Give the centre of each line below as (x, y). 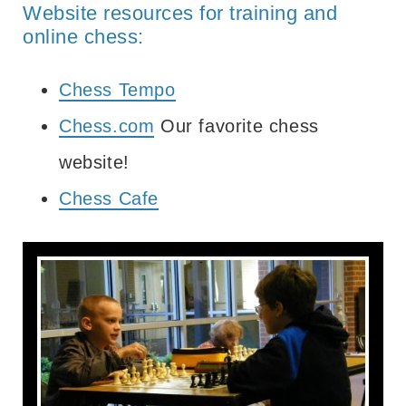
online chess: (83, 36)
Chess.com (107, 126)
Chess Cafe (109, 198)
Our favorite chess (237, 126)
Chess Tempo (117, 89)
